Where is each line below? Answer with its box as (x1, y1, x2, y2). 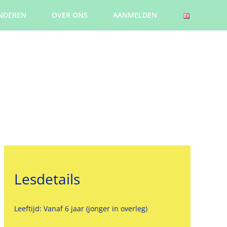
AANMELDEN (113, 10, 157, 20)
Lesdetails (14, 169, 80, 188)
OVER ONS (52, 10, 88, 20)
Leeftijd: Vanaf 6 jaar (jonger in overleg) (14, 204, 147, 213)
